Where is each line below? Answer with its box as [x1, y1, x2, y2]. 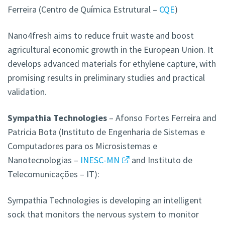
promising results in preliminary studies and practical [8, 72, 205, 84]
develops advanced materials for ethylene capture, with [8, 58, 216, 70]
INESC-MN [80, 154, 120, 166]
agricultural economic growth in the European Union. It [8, 44, 213, 56]
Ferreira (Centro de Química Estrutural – [8, 4, 159, 16]
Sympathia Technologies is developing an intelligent [8, 194, 202, 206]
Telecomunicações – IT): [8, 168, 99, 180]
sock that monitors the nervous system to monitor [8, 208, 199, 220]
